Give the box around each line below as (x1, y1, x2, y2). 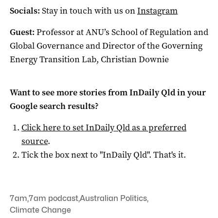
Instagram (137, 4, 178, 17)
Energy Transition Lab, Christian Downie (10, 53, 169, 65)
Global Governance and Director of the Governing (10, 39, 202, 52)
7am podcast (29, 193, 78, 203)
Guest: (10, 26, 35, 38)
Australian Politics (80, 193, 147, 203)
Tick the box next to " (21, 148, 103, 161)
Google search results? (10, 100, 99, 112)
